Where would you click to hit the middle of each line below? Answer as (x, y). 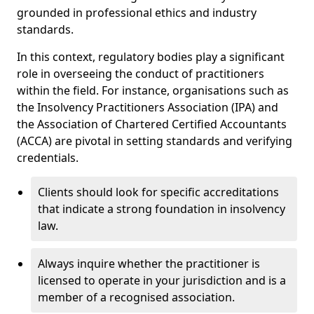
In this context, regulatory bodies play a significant (151, 57)
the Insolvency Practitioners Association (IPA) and (148, 108)
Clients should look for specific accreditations (158, 192)
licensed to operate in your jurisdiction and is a (162, 281)
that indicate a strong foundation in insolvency (162, 209)
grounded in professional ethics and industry (137, 13)
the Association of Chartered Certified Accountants (152, 124)
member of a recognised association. (136, 298)
